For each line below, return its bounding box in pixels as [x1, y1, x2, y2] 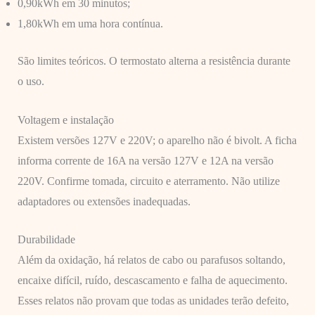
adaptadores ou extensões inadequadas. [17, 195, 191, 207]
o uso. [17, 75, 44, 87]
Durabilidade [17, 233, 75, 246]
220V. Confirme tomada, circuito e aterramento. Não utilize [17, 174, 280, 187]
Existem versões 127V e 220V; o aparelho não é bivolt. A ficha [17, 134, 297, 146]
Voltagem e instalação [17, 113, 114, 126]
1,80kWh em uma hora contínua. [17, 17, 163, 30]
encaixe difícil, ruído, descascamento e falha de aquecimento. [17, 274, 288, 287]
